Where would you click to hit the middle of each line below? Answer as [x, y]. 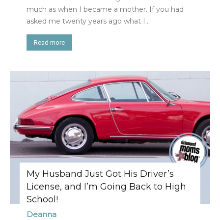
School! [42, 199]
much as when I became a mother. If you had [105, 9]
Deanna [41, 214]
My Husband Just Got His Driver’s [100, 174]
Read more [49, 42]
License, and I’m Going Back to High [106, 186]
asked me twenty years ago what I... [88, 21]
